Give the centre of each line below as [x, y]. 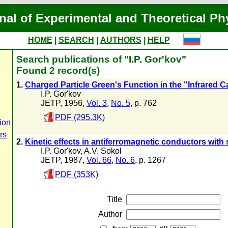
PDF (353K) [77, 174]
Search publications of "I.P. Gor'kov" [101, 59]
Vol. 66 [99, 160]
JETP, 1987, [64, 160]
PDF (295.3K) [80, 117]
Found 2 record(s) [58, 70]
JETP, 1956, [64, 103]
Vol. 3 [97, 103]
